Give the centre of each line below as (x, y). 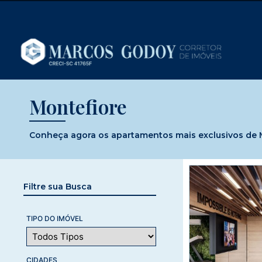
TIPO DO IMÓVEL (55, 218)
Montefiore (78, 106)
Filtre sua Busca (58, 186)
